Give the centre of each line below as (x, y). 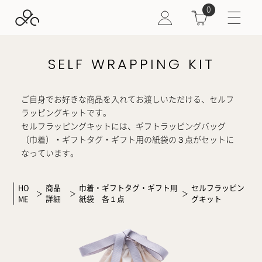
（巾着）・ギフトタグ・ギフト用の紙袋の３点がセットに (127, 140)
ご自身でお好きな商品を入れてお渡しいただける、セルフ (127, 99)
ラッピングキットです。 (66, 113)
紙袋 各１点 (101, 199)
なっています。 (50, 153)
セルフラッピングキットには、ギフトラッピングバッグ (123, 126)
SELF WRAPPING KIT (131, 64)
